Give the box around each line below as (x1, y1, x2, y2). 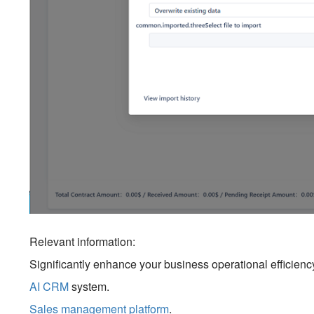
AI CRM (29, 278, 69, 294)
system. (69, 278, 110, 294)
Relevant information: (29, 233, 136, 250)
